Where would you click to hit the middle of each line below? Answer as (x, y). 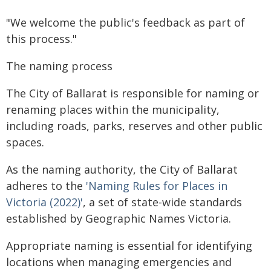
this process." (41, 39)
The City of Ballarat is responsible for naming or (132, 93)
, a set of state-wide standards (162, 202)
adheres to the (46, 186)
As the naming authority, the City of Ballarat (122, 169)
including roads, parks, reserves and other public (134, 126)
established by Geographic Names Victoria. (119, 218)
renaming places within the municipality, (113, 109)
